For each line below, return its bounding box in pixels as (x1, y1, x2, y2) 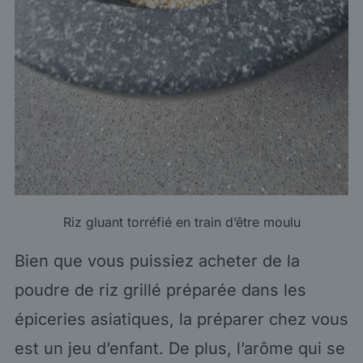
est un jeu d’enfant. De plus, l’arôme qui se (14, 338, 345, 358)
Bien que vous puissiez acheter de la (14, 250, 300, 271)
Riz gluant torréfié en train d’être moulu (62, 213, 301, 230)
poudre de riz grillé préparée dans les (14, 280, 306, 300)
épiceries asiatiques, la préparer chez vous (14, 309, 348, 329)
